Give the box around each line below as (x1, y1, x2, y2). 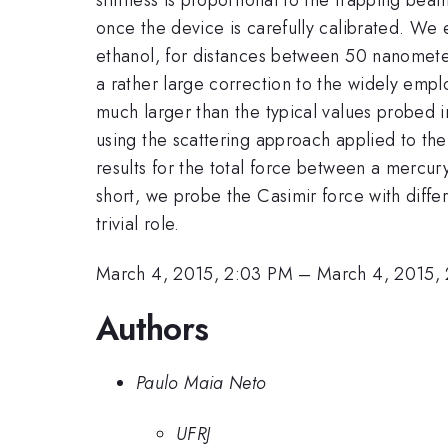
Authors (96, 304, 209, 352)
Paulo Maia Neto (136, 370, 267, 397)
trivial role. (96, 210, 180, 237)
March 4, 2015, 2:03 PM (96, 261, 293, 288)
